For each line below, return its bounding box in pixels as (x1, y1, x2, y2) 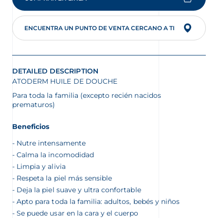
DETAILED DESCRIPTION (12, 67, 98, 76)
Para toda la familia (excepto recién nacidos (12, 91, 161, 100)
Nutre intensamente (17, 139, 86, 148)
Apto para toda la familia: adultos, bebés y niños (17, 197, 182, 206)
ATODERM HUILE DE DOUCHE (12, 77, 117, 86)
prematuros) (12, 100, 55, 109)
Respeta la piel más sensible (17, 174, 112, 183)
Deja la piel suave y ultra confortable (17, 185, 141, 195)
